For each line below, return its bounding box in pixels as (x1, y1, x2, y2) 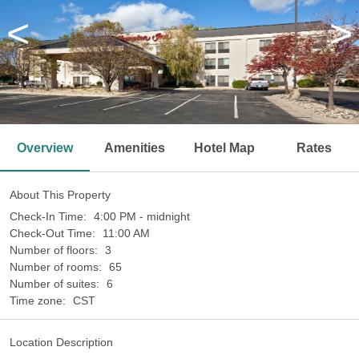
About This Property (10, 188, 111, 201)
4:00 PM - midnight (94, 210, 190, 223)
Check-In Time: (10, 210, 90, 223)
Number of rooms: (10, 260, 105, 273)
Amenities (104, 141, 165, 155)
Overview (17, 141, 73, 155)
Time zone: (10, 294, 69, 307)
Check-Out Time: (10, 227, 99, 240)
